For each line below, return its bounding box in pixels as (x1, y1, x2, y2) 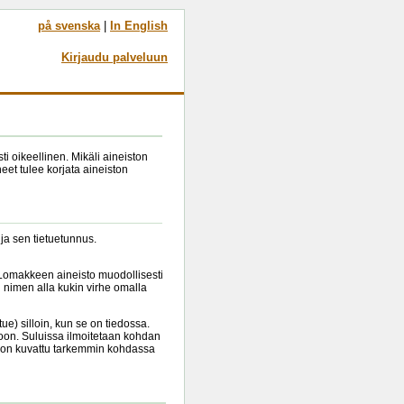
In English (110, 19, 168, 32)
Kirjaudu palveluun (61, 50, 168, 64)
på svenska (38, 19, 100, 32)
